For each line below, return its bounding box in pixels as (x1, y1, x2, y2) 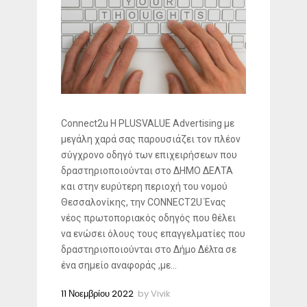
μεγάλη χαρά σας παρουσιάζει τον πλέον (61, 133, 241, 145)
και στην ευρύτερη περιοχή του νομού (61, 180, 228, 192)
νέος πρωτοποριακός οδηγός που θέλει (61, 212, 236, 223)
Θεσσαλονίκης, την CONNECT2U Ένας (61, 196, 226, 208)
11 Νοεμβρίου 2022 (61, 286, 134, 300)
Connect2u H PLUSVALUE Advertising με (61, 117, 234, 129)
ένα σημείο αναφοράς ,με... (61, 259, 177, 271)
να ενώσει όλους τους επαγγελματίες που (61, 228, 245, 239)
